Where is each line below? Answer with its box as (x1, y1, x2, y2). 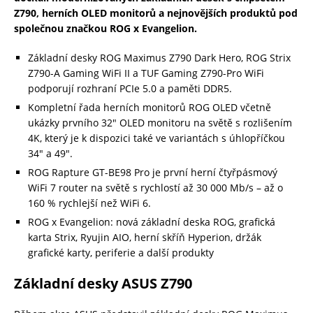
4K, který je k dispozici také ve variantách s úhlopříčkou (28, 131, 285, 145)
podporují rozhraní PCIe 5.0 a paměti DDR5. (28, 82, 232, 96)
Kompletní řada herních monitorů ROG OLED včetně (28, 101, 271, 115)
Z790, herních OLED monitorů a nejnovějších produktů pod (14, 6, 298, 20)
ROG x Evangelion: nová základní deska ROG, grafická (28, 215, 275, 229)
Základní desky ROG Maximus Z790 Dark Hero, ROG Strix (28, 51, 291, 65)
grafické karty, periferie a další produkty (28, 246, 214, 260)
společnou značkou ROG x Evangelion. (14, 22, 197, 36)
